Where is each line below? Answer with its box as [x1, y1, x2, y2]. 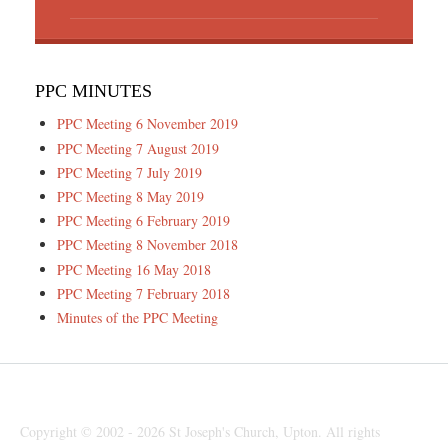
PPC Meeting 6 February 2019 [57, 211, 231, 231]
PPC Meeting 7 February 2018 [57, 283, 231, 303]
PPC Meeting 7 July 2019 [57, 162, 203, 182]
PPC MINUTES [35, 81, 152, 102]
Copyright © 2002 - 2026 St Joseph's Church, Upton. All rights [20, 421, 380, 441]
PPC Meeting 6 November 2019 [57, 114, 239, 134]
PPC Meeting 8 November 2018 [57, 235, 239, 255]
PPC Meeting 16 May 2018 [57, 259, 212, 279]
